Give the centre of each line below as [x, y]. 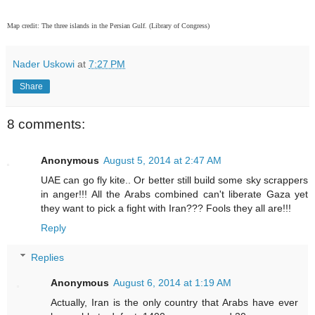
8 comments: [46, 124]
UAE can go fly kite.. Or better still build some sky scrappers [174, 180]
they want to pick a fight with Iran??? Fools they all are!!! [166, 208]
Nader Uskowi [44, 64]
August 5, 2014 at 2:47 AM [162, 160]
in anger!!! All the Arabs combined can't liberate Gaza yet [174, 194]
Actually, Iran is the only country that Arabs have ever [174, 302]
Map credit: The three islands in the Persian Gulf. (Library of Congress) [108, 25]
